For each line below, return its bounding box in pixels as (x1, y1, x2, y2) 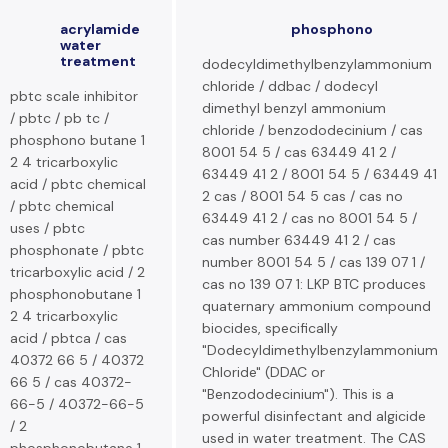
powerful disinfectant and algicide (202, 407, 426, 425)
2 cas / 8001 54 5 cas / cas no (202, 187, 403, 205)
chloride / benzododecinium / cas (202, 121, 423, 139)
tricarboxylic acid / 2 (10, 263, 145, 281)
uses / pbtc (10, 219, 85, 237)
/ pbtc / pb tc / (10, 109, 109, 127)
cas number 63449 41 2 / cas (202, 231, 396, 249)
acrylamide (60, 20, 140, 38)
